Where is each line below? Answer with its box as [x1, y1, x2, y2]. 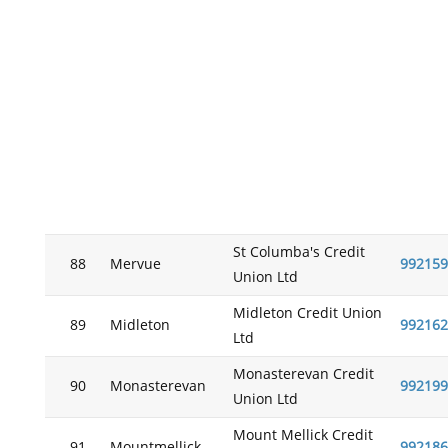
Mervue [109, 256, 161, 273]
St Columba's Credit [232, 244, 365, 261]
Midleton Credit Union [232, 305, 382, 322]
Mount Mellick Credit [232, 427, 373, 444]
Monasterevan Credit [232, 366, 374, 383]
